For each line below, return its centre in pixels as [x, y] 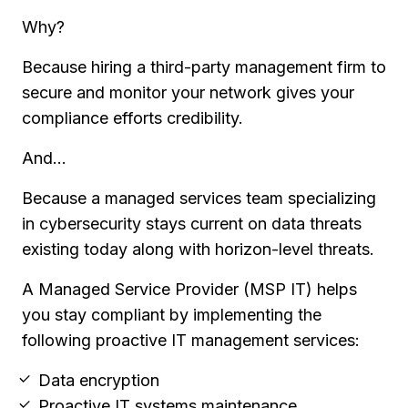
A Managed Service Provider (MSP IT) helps [189, 289]
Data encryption [98, 380]
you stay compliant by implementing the [172, 314]
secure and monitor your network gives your [188, 92]
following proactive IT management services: [191, 340]
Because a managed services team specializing [199, 198]
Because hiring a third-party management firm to [204, 66]
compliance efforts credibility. [133, 117]
